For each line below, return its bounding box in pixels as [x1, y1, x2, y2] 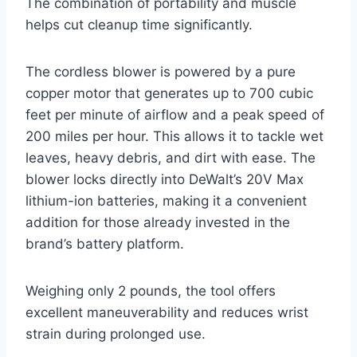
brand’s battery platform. [25, 235, 184, 252]
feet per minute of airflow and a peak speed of [25, 106, 324, 123]
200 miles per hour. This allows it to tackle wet [25, 127, 324, 144]
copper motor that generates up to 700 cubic [25, 84, 313, 101]
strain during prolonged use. [25, 325, 206, 342]
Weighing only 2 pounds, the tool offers [25, 282, 276, 299]
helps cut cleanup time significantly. [25, 16, 253, 33]
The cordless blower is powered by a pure [25, 63, 296, 80]
